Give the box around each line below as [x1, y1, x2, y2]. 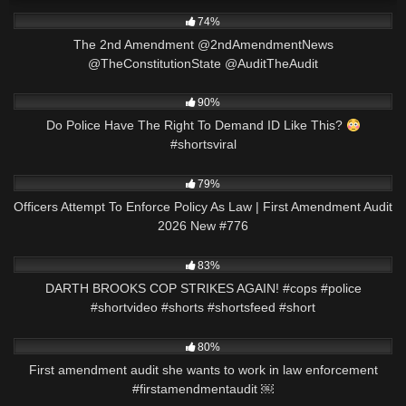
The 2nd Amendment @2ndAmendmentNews [72, 36, 333, 52]
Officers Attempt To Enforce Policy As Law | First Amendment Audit [14, 199, 392, 215]
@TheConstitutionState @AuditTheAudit [88, 55, 318, 71]
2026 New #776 [158, 218, 248, 234]
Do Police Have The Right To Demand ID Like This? [45, 118, 346, 133]
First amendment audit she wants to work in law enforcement [28, 362, 378, 377]
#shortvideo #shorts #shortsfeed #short [91, 300, 315, 315]
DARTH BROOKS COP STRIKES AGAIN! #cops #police [44, 281, 362, 296]
